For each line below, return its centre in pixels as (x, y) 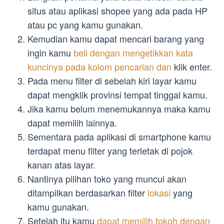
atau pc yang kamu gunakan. (85, 25)
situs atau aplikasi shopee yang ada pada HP (117, 11)
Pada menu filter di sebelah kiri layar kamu (112, 81)
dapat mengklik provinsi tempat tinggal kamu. (117, 95)
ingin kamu (50, 53)
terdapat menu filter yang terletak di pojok (110, 151)
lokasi (160, 193)
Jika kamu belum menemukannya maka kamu (119, 109)
